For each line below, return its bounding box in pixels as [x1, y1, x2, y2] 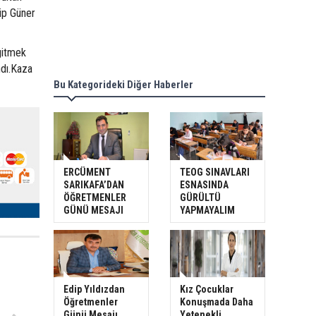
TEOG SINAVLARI [180, 166, 250, 178]
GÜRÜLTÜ [180, 191, 221, 203]
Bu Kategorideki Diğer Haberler [54, 78, 193, 92]
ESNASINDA [180, 178, 229, 190]
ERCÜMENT [63, 166, 111, 178]
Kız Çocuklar [180, 284, 233, 296]
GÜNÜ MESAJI [63, 204, 123, 216]
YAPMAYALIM [180, 204, 235, 216]
